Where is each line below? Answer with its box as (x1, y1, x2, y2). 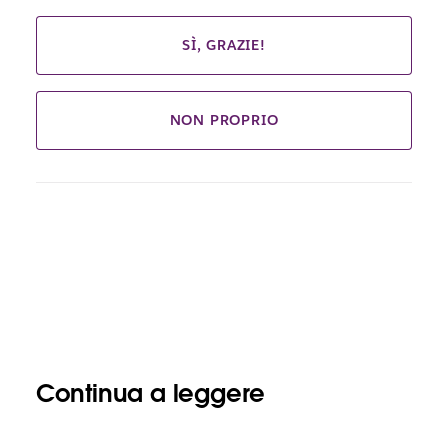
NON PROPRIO (169, 110, 279, 129)
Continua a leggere (35, 377, 265, 409)
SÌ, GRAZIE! (182, 35, 266, 54)
